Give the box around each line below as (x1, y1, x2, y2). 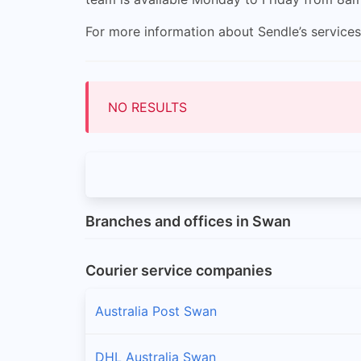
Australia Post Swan (95, 302, 217, 319)
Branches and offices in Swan (85, 213, 291, 230)
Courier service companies (85, 261, 272, 279)
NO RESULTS (108, 98, 187, 115)
